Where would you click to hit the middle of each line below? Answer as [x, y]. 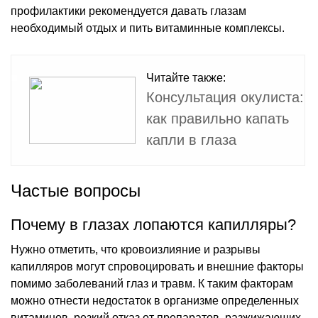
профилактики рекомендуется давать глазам [128, 11]
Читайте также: [186, 77]
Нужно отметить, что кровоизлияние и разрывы [136, 249]
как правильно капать [218, 118]
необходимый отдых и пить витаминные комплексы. [148, 28]
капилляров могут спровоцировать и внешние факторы [157, 266]
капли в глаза [191, 139]
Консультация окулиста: [225, 97]
